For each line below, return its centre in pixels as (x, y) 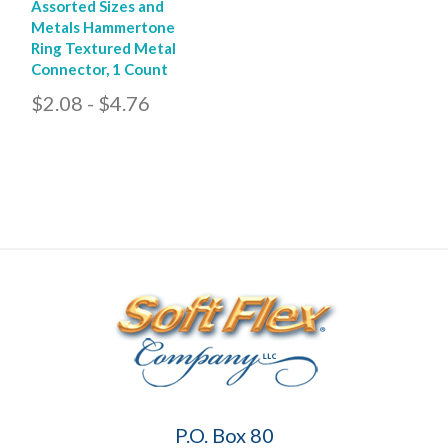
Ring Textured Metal (103, 47)
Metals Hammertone (103, 26)
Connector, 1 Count (99, 68)
